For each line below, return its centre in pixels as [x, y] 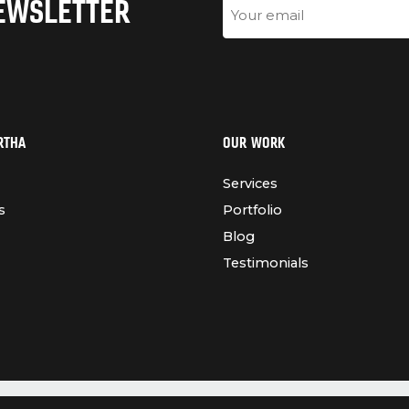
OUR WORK [254, 143]
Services [250, 184]
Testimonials [266, 262]
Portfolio [252, 210]
